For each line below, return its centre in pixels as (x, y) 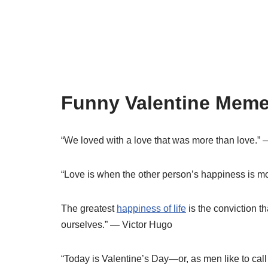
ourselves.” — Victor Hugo (117, 225)
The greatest (89, 208)
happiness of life (151, 208)
